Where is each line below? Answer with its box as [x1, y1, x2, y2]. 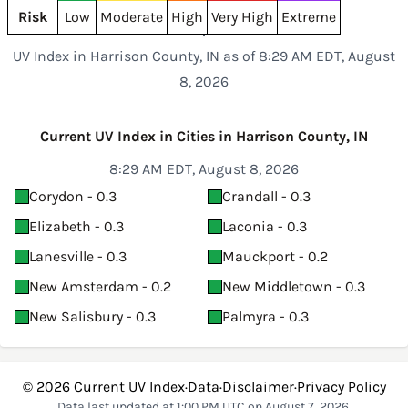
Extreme [281, 8, 336, 25]
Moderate [100, 8, 163, 25]
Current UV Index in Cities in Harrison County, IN [40, 127, 368, 145]
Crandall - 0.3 [222, 188, 311, 205]
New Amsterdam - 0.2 [29, 278, 171, 295]
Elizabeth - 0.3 [29, 218, 124, 235]
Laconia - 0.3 [222, 218, 307, 235]
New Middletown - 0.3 [222, 278, 365, 295]
